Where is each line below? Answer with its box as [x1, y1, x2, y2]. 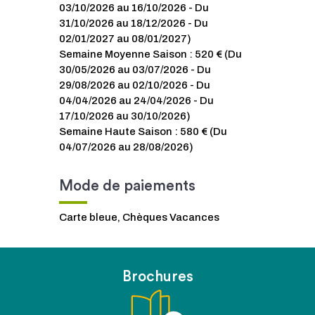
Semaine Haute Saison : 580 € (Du [59, 126, 227, 137]
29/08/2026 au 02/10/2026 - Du [59, 79, 210, 91]
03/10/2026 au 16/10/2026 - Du [59, 2, 209, 13]
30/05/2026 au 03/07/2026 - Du [59, 64, 211, 75]
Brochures [122, 269, 193, 284]
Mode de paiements [59, 179, 195, 193]
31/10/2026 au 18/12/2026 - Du [59, 18, 208, 29]
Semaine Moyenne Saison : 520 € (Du [59, 49, 242, 60]
